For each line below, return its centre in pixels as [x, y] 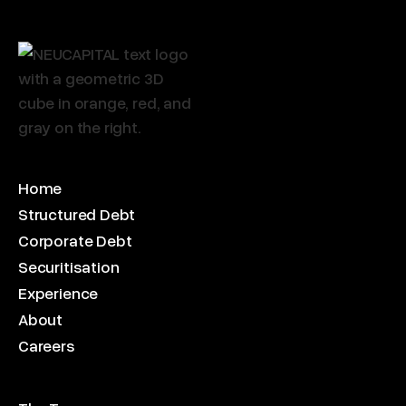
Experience [58, 293]
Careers [47, 346]
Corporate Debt [75, 241]
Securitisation [69, 267]
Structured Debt [77, 214]
